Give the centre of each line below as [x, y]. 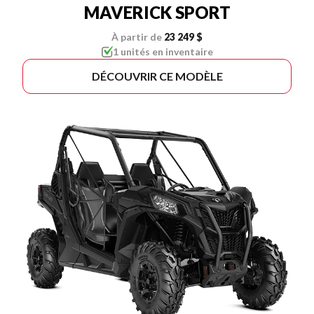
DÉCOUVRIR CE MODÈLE [157, 76]
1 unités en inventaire [163, 51]
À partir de [137, 36]
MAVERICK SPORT [157, 12]
